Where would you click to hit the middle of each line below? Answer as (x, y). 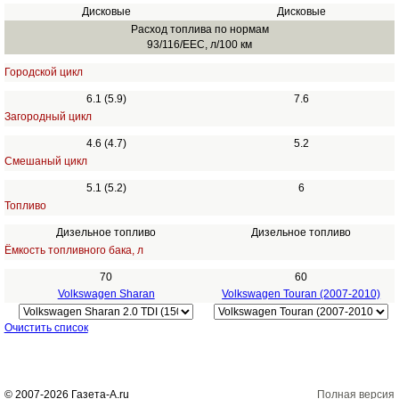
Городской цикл (43, 72)
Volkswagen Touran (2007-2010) (301, 294)
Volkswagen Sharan (106, 294)
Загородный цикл (48, 117)
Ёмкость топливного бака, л (73, 250)
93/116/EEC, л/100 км (199, 45)
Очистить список (46, 328)
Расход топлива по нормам (199, 29)
